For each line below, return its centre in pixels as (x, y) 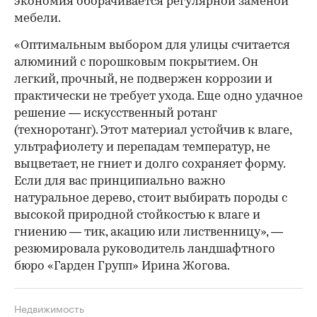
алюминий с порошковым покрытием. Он (136, 62)
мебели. (38, 18)
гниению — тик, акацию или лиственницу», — (149, 232)
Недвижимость (49, 307)
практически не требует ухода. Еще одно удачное (158, 96)
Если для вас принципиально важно (120, 181)
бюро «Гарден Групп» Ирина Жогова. (122, 266)
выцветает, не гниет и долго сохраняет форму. (150, 164)
